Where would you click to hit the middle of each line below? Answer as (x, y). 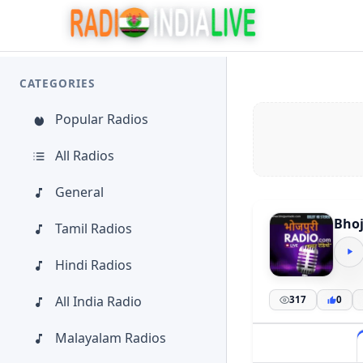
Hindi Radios (94, 265)
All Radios (85, 156)
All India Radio (98, 301)
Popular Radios (102, 119)
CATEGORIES (57, 83)
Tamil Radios (94, 228)
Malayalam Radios (111, 338)
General (79, 192)
